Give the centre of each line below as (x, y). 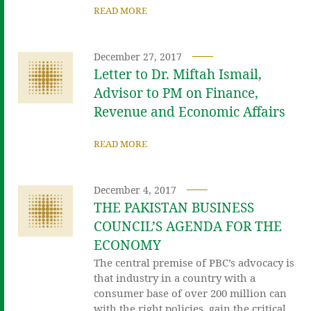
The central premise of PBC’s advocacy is (194, 262)
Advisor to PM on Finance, (176, 93)
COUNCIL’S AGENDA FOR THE (188, 226)
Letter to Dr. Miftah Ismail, (178, 74)
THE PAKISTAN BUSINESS (174, 207)
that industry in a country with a (175, 277)
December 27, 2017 (138, 56)
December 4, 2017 (135, 190)
